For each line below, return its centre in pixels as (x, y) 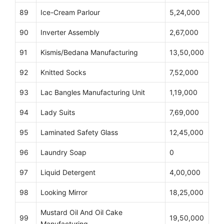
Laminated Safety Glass (79, 132)
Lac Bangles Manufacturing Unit (93, 92)
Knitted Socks (63, 72)
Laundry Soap (63, 152)
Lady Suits (58, 112)
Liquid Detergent (68, 172)
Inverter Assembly (70, 32)
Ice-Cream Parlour (70, 12)
